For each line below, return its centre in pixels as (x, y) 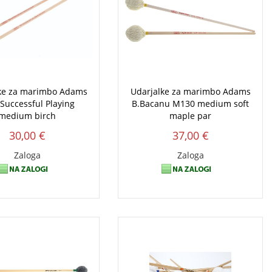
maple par (191, 116)
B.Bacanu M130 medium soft (191, 104)
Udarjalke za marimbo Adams (190, 92)
